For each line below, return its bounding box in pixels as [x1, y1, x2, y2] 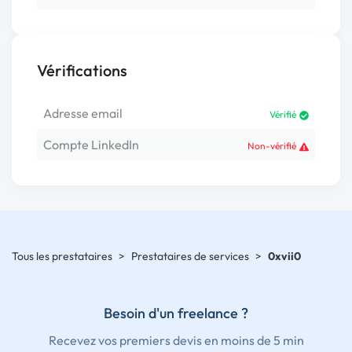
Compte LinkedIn [43, 137, 139, 152]
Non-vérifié [247, 140, 296, 152]
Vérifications [37, 60, 127, 80]
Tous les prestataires [12, 249, 112, 263]
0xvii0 [268, 249, 301, 263]
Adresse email [43, 105, 123, 121]
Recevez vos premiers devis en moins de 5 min [48, 332, 304, 348]
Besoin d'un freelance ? [104, 304, 248, 322]
